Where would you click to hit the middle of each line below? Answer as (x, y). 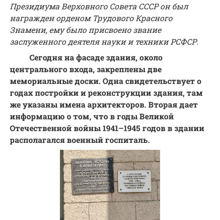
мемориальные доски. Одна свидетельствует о (106, 81)
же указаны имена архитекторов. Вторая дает (104, 105)
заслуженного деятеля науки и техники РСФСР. (104, 42)
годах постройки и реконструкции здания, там (106, 93)
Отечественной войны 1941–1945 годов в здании (107, 128)
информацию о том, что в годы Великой (92, 116)
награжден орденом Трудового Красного (91, 18)
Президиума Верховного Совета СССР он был (99, 6)
